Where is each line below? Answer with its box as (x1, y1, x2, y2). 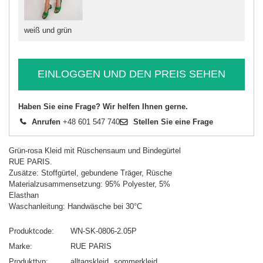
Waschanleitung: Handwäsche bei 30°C (9, 201, 142, 211)
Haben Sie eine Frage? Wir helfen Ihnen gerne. (18, 102, 188, 111)
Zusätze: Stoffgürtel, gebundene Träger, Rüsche (9, 168, 172, 177)
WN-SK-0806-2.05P (70, 226, 137, 235)
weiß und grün (24, 25, 72, 35)
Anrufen (32, 117, 60, 126)
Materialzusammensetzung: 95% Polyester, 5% (9, 179, 170, 188)
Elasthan (9, 190, 39, 200)
